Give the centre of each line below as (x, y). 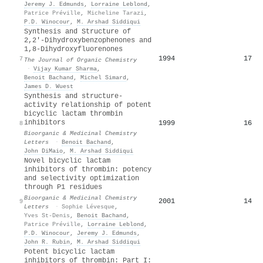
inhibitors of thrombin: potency (88, 169)
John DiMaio (43, 151)
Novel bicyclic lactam (67, 161)
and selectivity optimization (82, 178)
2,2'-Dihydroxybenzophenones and (88, 40)
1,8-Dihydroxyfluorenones (73, 49)
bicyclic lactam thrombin (73, 114)
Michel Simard (103, 77)
